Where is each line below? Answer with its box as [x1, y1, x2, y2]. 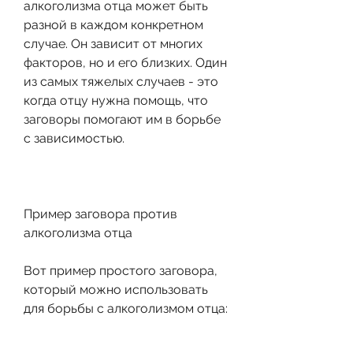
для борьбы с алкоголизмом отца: [24, 300, 228, 316]
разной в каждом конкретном [24, 17, 203, 32]
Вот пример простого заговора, [24, 262, 217, 278]
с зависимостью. [24, 130, 124, 146]
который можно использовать [24, 281, 208, 297]
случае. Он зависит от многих [24, 35, 203, 51]
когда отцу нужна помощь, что [24, 92, 208, 108]
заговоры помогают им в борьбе [24, 111, 221, 127]
